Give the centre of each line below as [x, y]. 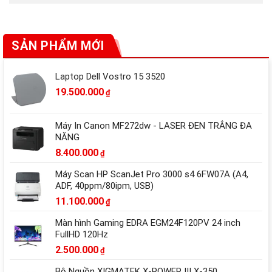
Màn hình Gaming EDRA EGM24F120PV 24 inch [148, 223]
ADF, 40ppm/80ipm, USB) [104, 186]
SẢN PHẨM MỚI [58, 46]
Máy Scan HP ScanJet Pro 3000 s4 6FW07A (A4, [152, 175]
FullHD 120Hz [82, 235]
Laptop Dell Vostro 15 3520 [110, 77]
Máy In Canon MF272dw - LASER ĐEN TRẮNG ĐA [154, 126]
